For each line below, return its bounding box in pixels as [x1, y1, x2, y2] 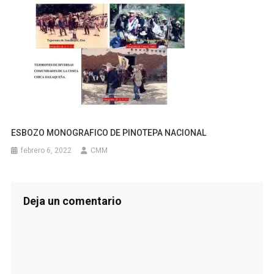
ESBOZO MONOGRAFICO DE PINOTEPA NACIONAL [11, 127, 207, 138]
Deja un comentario [23, 194, 122, 207]
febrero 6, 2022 [21, 146, 72, 155]
